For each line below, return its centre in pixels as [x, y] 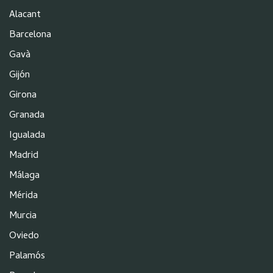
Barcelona [30, 35]
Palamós [27, 256]
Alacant [25, 15]
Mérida [23, 196]
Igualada [27, 136]
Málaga [24, 176]
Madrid [24, 156]
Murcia [23, 216]
